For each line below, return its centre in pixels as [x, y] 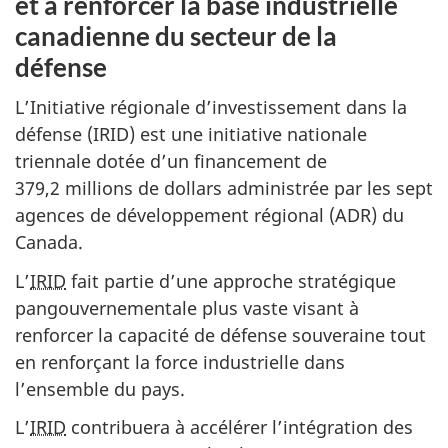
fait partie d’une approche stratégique [231, 280]
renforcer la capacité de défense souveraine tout [220, 334]
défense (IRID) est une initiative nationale [191, 134]
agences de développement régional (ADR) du [209, 215]
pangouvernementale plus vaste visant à [187, 307]
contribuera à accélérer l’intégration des [239, 427]
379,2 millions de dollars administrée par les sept [224, 188]
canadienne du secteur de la [176, 35]
